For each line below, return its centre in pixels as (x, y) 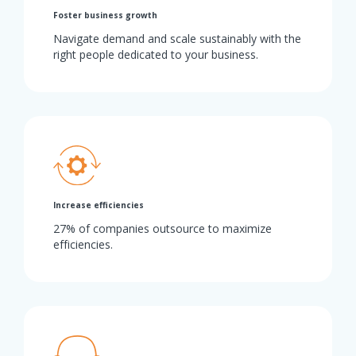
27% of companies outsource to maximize (163, 228)
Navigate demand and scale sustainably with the (177, 39)
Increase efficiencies (99, 205)
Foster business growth (105, 15)
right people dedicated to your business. (156, 55)
